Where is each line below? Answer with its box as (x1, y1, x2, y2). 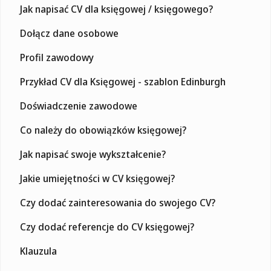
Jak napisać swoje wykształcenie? (20, 147, 166, 161)
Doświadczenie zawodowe (20, 99, 137, 113)
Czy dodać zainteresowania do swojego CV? (20, 195, 215, 209)
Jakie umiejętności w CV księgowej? (20, 171, 175, 185)
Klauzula (20, 244, 57, 258)
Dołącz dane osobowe (20, 26, 119, 40)
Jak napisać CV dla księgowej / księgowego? (20, 2, 213, 16)
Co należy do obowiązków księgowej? (20, 123, 186, 137)
